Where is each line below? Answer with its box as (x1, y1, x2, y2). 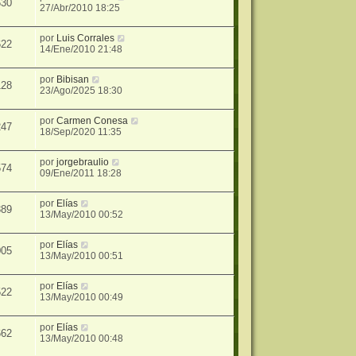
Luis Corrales (56, 33, 115, 44)
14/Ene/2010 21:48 (40, 44, 123, 56)
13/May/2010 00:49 (40, 292, 124, 304)
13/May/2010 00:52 (40, 209, 124, 221)
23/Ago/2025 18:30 (40, 85, 123, 97)
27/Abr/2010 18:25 (40, 2, 121, 14)
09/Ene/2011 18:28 (40, 168, 122, 180)
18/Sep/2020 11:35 (40, 126, 122, 138)
